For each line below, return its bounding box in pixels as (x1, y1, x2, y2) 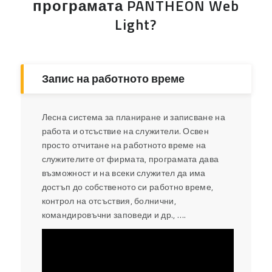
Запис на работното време (41, 70, 185, 87)
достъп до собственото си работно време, (41, 180, 214, 194)
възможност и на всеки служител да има (41, 166, 206, 180)
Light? (115, 13, 157, 36)
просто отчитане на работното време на (41, 138, 206, 152)
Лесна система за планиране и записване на (41, 110, 225, 124)
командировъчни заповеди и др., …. (41, 208, 186, 222)
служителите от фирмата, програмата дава (41, 152, 219, 166)
